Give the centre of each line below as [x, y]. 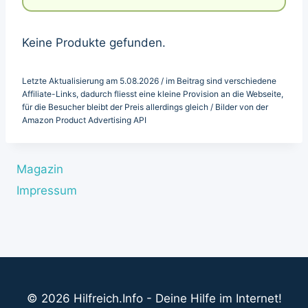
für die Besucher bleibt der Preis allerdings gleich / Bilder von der [145, 107]
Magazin [40, 169]
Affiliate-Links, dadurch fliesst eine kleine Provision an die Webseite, [153, 93]
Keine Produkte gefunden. [94, 42]
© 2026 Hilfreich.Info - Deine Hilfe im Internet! [154, 298]
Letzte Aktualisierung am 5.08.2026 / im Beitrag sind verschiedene [149, 80]
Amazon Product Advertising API [84, 120]
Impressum [47, 190]
